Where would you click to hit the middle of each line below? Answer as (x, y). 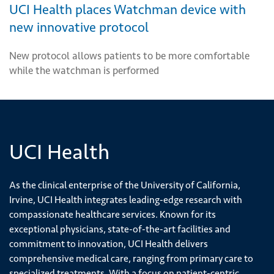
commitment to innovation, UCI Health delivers (109, 243)
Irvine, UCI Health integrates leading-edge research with (126, 199)
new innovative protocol (79, 27)
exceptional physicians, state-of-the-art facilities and (120, 229)
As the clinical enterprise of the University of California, (125, 185)
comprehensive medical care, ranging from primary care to (131, 258)
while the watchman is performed (84, 70)
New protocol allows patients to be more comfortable (129, 55)
